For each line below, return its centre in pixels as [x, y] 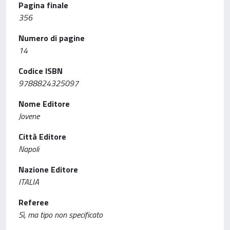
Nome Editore [44, 104]
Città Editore [42, 137]
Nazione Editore [48, 169]
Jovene [29, 116]
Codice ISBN [41, 71]
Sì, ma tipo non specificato [61, 215]
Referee [34, 202]
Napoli [29, 149]
